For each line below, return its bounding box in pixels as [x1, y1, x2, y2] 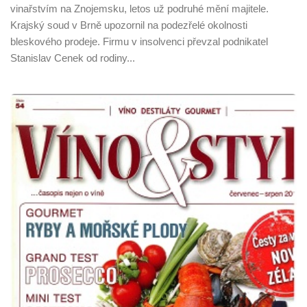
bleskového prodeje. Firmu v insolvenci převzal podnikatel [10, 35, 268, 47]
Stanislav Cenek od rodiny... [10, 51, 135, 64]
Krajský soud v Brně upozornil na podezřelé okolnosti [10, 19, 247, 31]
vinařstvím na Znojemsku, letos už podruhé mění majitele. [10, 2, 269, 14]
